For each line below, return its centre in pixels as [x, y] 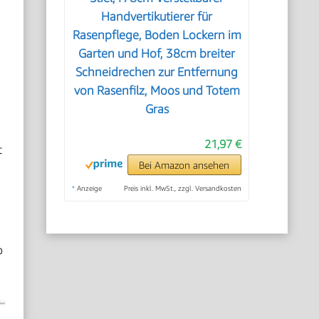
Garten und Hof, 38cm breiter [157, 53]
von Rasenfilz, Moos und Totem [157, 90]
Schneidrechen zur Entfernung [157, 72]
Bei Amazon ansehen [184, 165]
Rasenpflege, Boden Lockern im [157, 35]
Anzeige [89, 188]
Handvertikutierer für [157, 16]
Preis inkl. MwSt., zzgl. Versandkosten [182, 188]
